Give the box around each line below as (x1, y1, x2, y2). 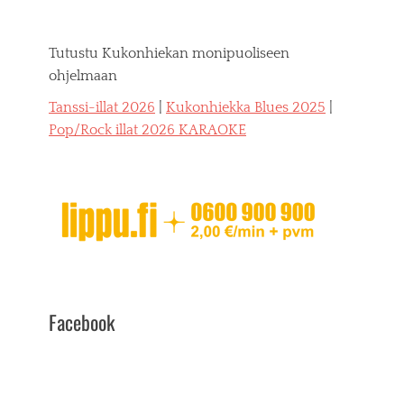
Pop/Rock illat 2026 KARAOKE (49, 122, 246, 139)
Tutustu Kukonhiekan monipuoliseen (49, 45, 289, 62)
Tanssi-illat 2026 (49, 99, 155, 116)
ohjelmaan (49, 68, 117, 85)
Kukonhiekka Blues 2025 (166, 99, 326, 116)
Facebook (49, 308, 115, 337)
